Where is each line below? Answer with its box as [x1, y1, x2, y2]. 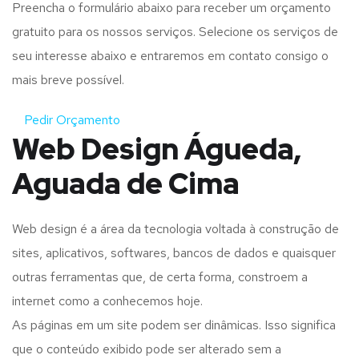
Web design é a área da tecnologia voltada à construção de [12, 220, 339, 238]
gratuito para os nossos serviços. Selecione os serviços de [12, 23, 338, 41]
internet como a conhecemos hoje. [12, 292, 203, 310]
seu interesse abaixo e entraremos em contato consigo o [12, 47, 329, 65]
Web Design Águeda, [12, 130, 301, 169]
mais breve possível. [12, 71, 124, 89]
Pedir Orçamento [24, 111, 120, 129]
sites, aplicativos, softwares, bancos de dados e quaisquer [12, 244, 336, 262]
